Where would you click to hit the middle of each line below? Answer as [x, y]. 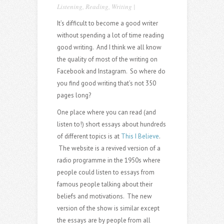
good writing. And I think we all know [109, 47]
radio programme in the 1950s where [108, 160]
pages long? [74, 95]
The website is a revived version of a [108, 148]
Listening [69, 7]
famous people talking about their [104, 184]
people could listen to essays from [105, 172]
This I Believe [140, 136]
